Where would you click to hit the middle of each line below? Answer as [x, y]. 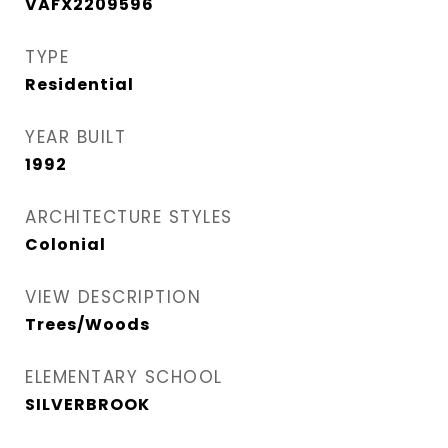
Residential [79, 84]
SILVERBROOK [87, 404]
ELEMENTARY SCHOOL [124, 376]
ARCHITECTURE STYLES [129, 216]
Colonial [65, 244]
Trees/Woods [87, 324]
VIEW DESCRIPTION [113, 296]
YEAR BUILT [75, 136]
